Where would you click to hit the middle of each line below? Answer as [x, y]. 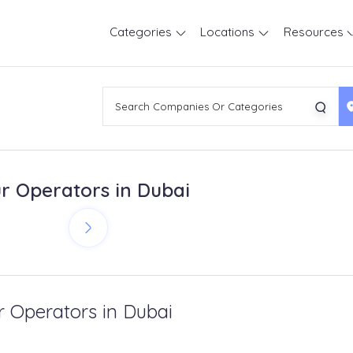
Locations [229, 32]
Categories [142, 32]
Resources [315, 32]
